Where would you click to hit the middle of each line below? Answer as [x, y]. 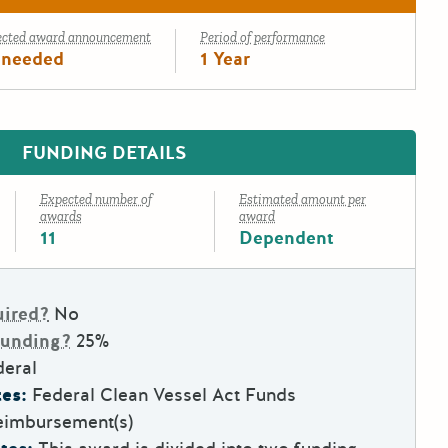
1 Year [225, 59]
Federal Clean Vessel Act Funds [169, 395]
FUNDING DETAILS [104, 153]
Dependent [287, 238]
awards [60, 217]
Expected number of [95, 200]
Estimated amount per [303, 200]
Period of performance [262, 38]
